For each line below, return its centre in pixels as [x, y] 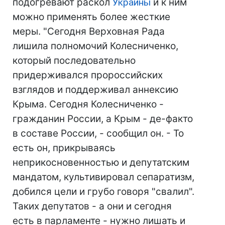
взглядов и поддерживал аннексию [95, 90]
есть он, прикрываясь [64, 148]
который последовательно [74, 61]
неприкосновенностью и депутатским [101, 162]
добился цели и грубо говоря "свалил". [103, 192]
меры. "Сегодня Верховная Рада [89, 31]
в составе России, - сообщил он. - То [98, 133]
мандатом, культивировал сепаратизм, [103, 177]
